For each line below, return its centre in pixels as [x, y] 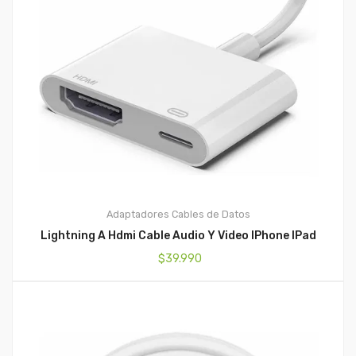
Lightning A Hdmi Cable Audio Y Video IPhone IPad [178, 236]
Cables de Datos [211, 215]
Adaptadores [137, 215]
